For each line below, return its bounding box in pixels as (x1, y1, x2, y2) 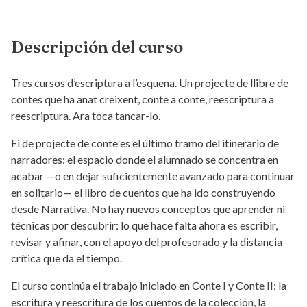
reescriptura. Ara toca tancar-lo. (11, 109, 160, 123)
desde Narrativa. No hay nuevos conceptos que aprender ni (11, 202, 285, 216)
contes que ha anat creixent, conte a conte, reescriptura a (11, 93, 274, 106)
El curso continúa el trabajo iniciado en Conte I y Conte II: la (11, 279, 286, 293)
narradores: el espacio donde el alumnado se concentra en (11, 153, 278, 167)
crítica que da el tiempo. (11, 251, 122, 265)
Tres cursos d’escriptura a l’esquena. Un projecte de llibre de (11, 76, 288, 90)
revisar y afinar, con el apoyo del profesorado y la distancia (11, 235, 282, 249)
